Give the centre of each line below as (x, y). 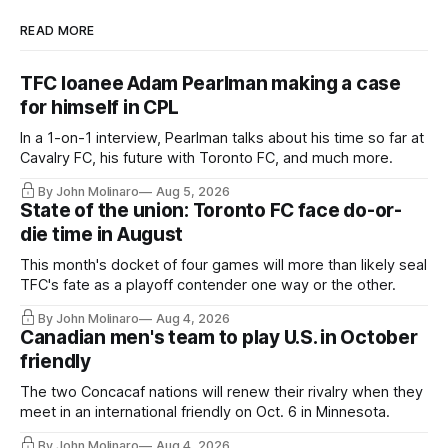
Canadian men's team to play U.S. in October (219, 338)
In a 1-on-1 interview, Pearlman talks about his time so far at (222, 138)
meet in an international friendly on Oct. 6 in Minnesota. (205, 412)
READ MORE (57, 31)
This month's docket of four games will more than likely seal (223, 265)
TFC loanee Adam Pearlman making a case (210, 84)
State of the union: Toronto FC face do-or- (211, 211)
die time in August (102, 235)
